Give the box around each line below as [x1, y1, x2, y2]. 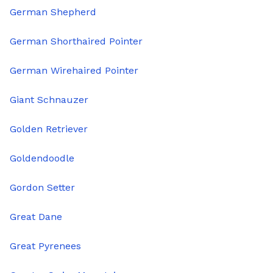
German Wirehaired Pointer [10, 65, 138, 77]
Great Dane [10, 211, 62, 223]
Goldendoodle [10, 152, 74, 165]
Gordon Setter [10, 182, 75, 194]
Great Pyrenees [10, 240, 81, 252]
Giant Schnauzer [10, 94, 88, 106]
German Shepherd [10, 6, 96, 18]
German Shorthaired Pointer [10, 35, 143, 48]
